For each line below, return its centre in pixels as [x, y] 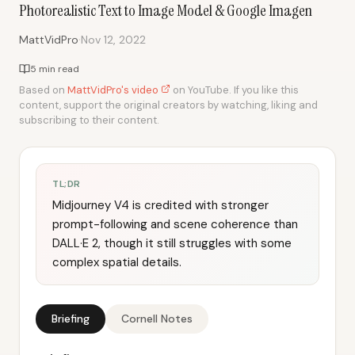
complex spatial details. [117, 262]
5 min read [55, 69]
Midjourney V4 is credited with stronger [160, 205]
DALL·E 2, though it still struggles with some [172, 243]
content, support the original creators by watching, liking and [168, 105]
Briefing [71, 319]
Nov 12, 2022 [113, 39]
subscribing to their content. [89, 120]
